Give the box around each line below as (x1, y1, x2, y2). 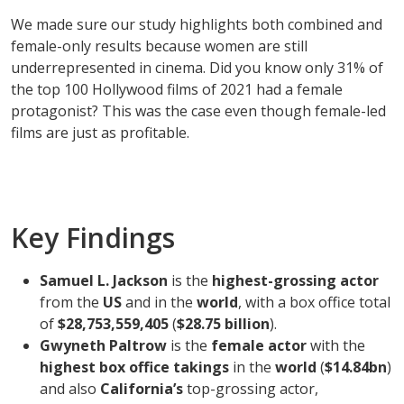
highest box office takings (40, 357, 229, 378)
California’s (100, 379, 183, 399)
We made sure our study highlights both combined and (11, 14, 382, 35)
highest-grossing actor (212, 271, 379, 291)
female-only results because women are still (11, 36, 308, 57)
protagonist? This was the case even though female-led (11, 101, 386, 122)
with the (307, 335, 365, 356)
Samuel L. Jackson (40, 271, 168, 291)
